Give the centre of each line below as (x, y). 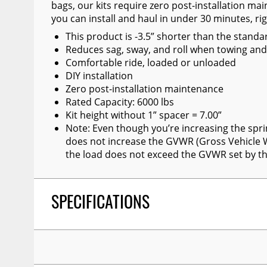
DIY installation (99, 76)
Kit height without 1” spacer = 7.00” (143, 115)
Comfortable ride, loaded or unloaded (150, 63)
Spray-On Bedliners (66, 77)
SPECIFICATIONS (100, 204)
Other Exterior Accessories (83, 35)
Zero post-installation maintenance (144, 89)
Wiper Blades (52, 13)
